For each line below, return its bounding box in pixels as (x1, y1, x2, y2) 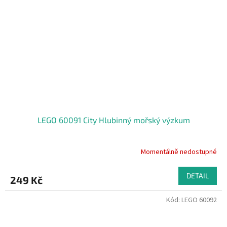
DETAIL (186, 171, 209, 180)
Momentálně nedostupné (141, 146, 217, 157)
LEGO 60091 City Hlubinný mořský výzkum (37, 115, 190, 125)
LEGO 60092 (181, 195, 217, 206)
